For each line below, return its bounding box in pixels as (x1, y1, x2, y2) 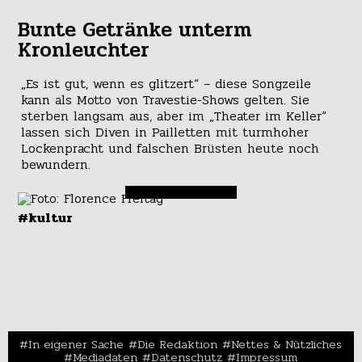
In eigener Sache (28, 335, 124, 354)
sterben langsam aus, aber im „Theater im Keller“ (20, 106, 326, 127)
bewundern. (20, 154, 90, 175)
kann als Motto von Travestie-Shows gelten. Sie (20, 90, 309, 111)
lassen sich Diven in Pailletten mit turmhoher (20, 122, 309, 143)
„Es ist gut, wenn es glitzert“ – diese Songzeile (20, 74, 311, 95)
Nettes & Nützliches (231, 335, 343, 354)
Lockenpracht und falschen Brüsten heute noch (20, 138, 319, 159)
